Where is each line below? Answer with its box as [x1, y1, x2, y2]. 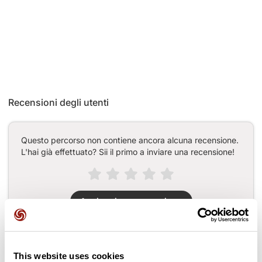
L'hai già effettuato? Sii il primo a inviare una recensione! [21, 146, 235, 157]
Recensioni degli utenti [8, 96, 109, 108]
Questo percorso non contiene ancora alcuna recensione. [21, 135, 239, 145]
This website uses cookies [13, 251, 125, 261]
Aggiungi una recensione [80, 195, 182, 206]
